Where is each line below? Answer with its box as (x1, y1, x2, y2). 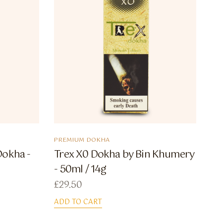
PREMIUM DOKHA (54, 135, 111, 146)
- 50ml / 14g (54, 162, 107, 178)
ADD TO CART (54, 196, 103, 209)
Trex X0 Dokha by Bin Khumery (54, 147, 195, 164)
